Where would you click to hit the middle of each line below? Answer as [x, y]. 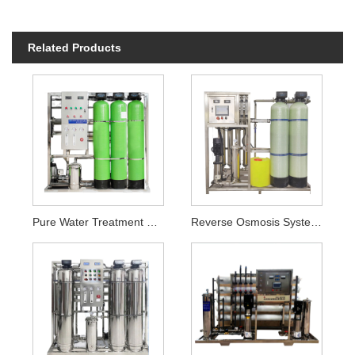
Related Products [74, 48]
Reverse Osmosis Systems [317, 221]
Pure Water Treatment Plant [152, 221]
